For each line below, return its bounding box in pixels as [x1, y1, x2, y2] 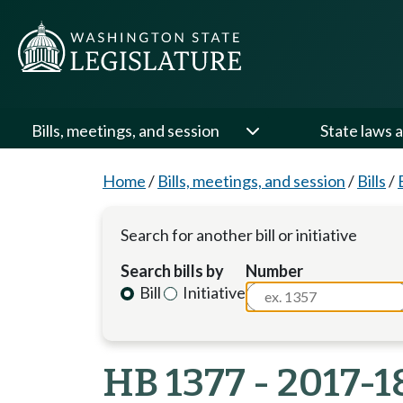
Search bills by [121, 261, 224, 281]
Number [246, 261, 304, 281]
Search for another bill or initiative [121, 225, 357, 245]
